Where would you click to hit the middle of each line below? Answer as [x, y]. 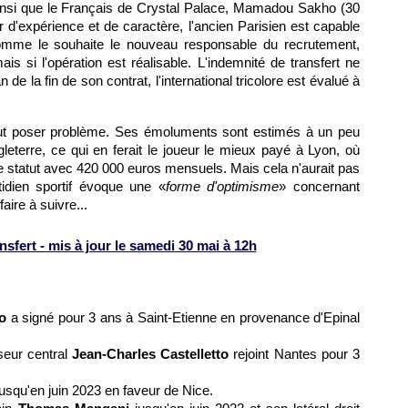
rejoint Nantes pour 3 [295, 354]
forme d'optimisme [222, 186]
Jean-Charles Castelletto [151, 354]
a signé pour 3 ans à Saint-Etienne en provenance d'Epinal [185, 317]
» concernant [320, 186]
